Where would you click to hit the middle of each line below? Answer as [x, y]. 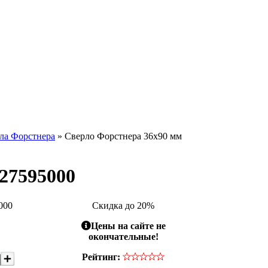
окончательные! [123, 236]
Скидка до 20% [123, 205]
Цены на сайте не [128, 226]
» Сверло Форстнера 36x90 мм [118, 136]
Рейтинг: [101, 257]
